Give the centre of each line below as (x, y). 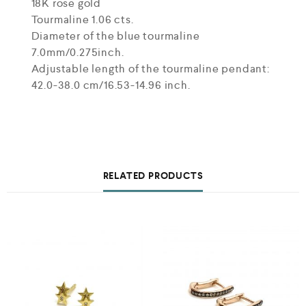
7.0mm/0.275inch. (78, 53)
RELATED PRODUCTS (153, 176)
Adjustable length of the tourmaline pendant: (150, 69)
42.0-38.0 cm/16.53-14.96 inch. (111, 85)
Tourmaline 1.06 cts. (82, 20)
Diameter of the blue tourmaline (115, 36)
